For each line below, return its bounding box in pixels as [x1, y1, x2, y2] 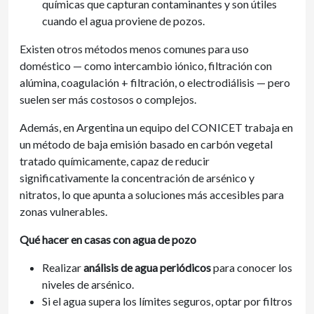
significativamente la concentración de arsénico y [20, 171, 254, 184]
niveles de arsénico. [42, 278, 134, 291]
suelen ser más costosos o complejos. [20, 93, 196, 106]
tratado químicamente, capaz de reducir [20, 154, 210, 168]
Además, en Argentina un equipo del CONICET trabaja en [20, 121, 293, 134]
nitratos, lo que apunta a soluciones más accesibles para [20, 188, 284, 201]
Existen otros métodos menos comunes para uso [20, 42, 249, 55]
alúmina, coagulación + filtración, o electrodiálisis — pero [20, 76, 290, 89]
